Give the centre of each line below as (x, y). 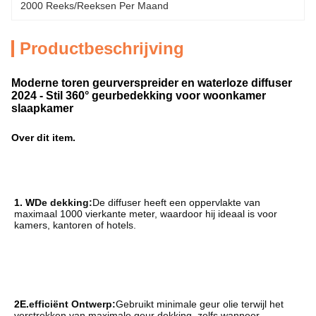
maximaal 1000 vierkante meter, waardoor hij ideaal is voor (146, 214)
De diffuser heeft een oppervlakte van (176, 202)
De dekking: (63, 202)
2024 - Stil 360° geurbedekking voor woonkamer (139, 96)
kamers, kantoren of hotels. (75, 225)
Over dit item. (43, 138)
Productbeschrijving (102, 48)
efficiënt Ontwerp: (72, 304)
